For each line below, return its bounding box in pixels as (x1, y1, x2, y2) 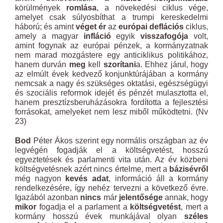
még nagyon (15, 174, 66, 183)
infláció (83, 32, 111, 40)
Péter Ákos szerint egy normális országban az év (31, 136, 208, 145)
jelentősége (118, 193, 163, 202)
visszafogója (140, 32, 189, 40)
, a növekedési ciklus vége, (97, 3, 209, 12)
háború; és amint (15, 22, 76, 31)
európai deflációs (118, 22, 184, 31)
